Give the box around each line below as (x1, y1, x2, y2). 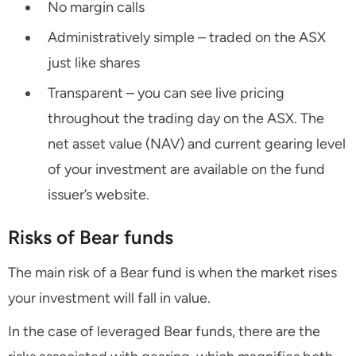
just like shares (48, 54, 140, 72)
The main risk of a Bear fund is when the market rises (8, 264, 337, 282)
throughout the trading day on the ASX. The (48, 110, 324, 128)
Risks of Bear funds (8, 226, 173, 250)
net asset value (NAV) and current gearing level (48, 135, 346, 153)
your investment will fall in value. (8, 289, 211, 308)
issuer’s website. (48, 186, 149, 204)
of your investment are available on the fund (48, 161, 325, 179)
